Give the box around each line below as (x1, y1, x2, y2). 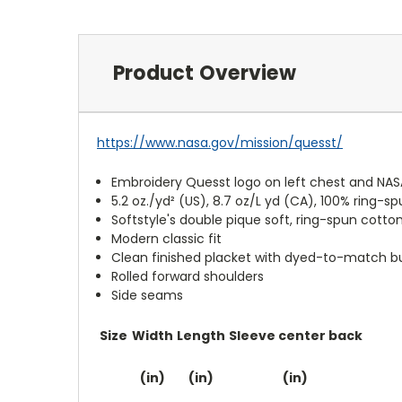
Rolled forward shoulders (111, 267, 265, 285)
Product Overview (112, 58, 296, 87)
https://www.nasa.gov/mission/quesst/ (97, 133, 343, 152)
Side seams (111, 285, 184, 304)
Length (177, 326, 225, 345)
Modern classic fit (111, 229, 223, 248)
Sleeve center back (228, 326, 363, 345)
